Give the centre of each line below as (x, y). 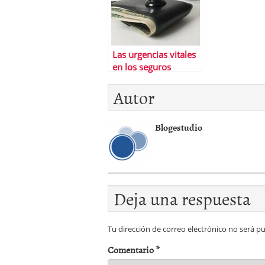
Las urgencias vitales (154, 55)
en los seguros (142, 67)
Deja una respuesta (182, 198)
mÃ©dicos (134, 80)
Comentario (132, 250)
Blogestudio (179, 127)
